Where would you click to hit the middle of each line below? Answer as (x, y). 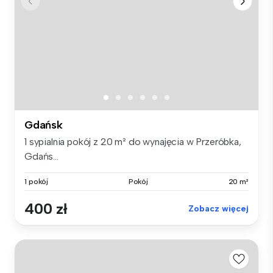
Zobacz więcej (218, 209)
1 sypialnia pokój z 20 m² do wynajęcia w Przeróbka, (133, 142)
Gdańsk (44, 125)
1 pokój (37, 182)
